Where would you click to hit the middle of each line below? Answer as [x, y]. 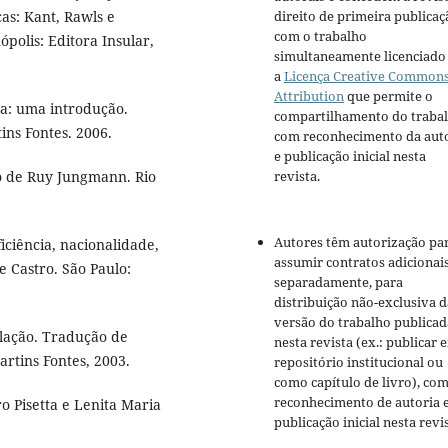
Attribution [309, 96]
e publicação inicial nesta [350, 156]
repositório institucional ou [358, 362]
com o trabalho [320, 36]
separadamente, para [338, 282]
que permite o [388, 96]
